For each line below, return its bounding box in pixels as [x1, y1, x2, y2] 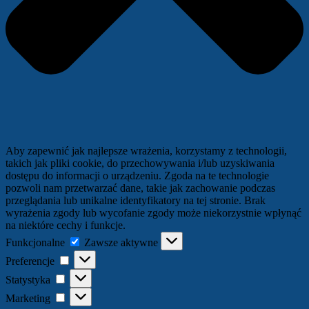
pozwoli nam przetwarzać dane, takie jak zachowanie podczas [6, 182, 275, 195]
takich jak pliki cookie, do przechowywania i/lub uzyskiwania [6, 157, 275, 170]
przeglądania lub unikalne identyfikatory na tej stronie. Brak [6, 195, 266, 207]
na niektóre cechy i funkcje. [6, 219, 126, 232]
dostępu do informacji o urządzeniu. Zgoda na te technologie [6, 170, 269, 182]
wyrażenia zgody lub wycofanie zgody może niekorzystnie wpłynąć [6, 207, 301, 219]
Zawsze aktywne [84, 237, 161, 249]
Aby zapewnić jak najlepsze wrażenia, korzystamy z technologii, [6, 145, 287, 157]
